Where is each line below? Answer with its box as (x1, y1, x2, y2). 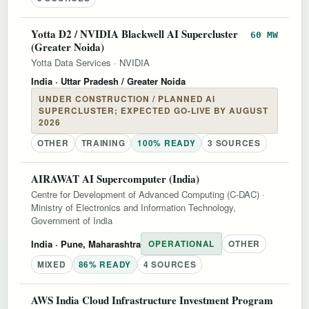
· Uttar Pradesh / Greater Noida (52, 74, 186, 88)
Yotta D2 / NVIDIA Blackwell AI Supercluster (31, 26, 238, 41)
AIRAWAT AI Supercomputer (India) (31, 170, 199, 186)
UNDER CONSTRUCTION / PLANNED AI (39, 92, 216, 105)
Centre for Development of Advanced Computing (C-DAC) (31, 187, 259, 201)
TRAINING (81, 137, 126, 149)
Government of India (31, 213, 112, 227)
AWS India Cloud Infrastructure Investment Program (31, 292, 273, 308)
